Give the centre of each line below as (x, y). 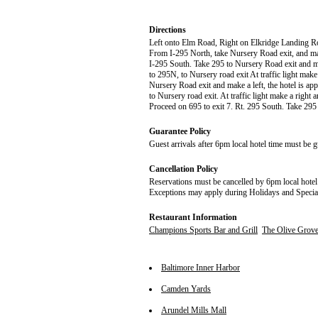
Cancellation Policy (183, 169)
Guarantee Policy (180, 132)
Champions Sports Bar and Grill (203, 230)
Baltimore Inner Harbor (201, 268)
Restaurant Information (193, 218)
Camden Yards (186, 289)
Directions (168, 30)
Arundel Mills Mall (194, 311)
